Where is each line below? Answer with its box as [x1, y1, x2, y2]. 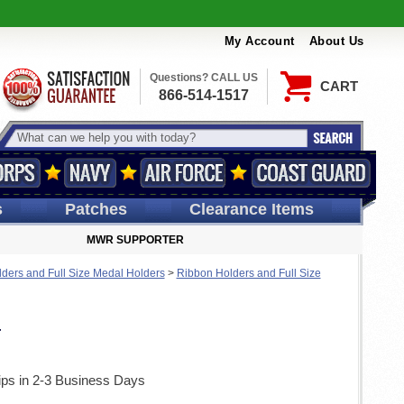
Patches [64, 200, 127, 218]
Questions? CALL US [149, 71, 258, 84]
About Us [308, 34, 364, 49]
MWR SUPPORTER [87, 234, 184, 246]
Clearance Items [188, 200, 314, 218]
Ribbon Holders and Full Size [176, 267, 321, 280]
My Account [224, 34, 295, 49]
